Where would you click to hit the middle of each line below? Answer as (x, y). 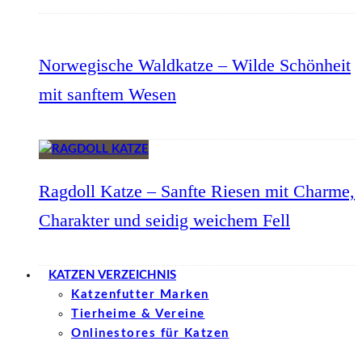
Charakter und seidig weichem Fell (164, 220)
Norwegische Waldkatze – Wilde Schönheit (195, 65)
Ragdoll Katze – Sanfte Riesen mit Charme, (197, 191)
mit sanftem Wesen (107, 94)
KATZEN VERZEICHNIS (112, 275)
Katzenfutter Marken (140, 295)
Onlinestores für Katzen (150, 333)
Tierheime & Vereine (138, 314)
